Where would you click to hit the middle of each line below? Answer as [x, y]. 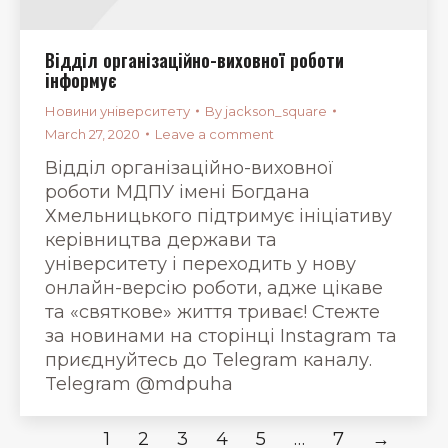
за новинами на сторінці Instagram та [221, 335]
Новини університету [117, 110]
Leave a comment [214, 133]
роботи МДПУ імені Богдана [177, 191]
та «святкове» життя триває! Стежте [212, 311]
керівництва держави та [161, 239]
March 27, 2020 [92, 133]
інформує [81, 79]
